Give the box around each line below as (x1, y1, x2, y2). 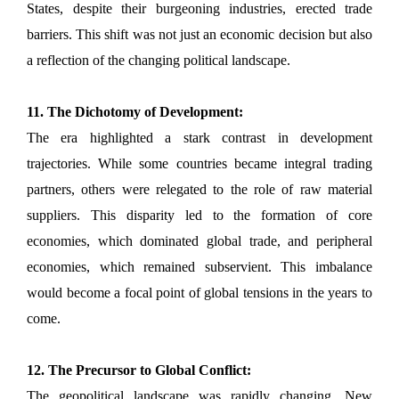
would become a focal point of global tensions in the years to (27, 284, 372, 300)
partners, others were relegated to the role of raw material (27, 181, 372, 197)
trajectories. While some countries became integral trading (27, 155, 372, 171)
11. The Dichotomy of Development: (27, 103, 243, 119)
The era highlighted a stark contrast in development (27, 129, 372, 145)
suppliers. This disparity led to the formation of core (27, 207, 372, 223)
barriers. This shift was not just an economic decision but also (27, 26, 372, 42)
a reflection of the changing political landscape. (27, 52, 290, 68)
